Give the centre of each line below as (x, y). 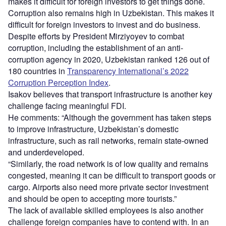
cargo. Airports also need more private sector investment (108, 187)
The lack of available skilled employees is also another (106, 210)
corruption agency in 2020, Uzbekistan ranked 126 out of (109, 59)
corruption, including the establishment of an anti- (96, 47)
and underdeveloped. (46, 152)
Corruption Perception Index (58, 82)
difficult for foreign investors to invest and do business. (104, 24)
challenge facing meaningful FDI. (67, 105)
